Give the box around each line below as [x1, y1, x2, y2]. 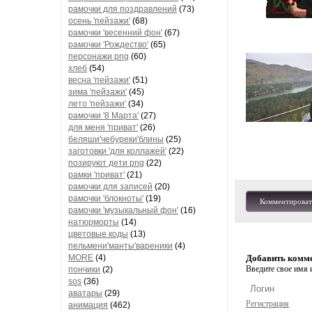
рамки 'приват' [68, 170, 125, 180]
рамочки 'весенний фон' [68, 28, 162, 38]
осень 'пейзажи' [68, 16, 130, 26]
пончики [68, 265, 100, 274]
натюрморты [68, 217, 119, 227]
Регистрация [246, 299, 289, 309]
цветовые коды [68, 229, 128, 239]
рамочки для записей [68, 182, 153, 192]
